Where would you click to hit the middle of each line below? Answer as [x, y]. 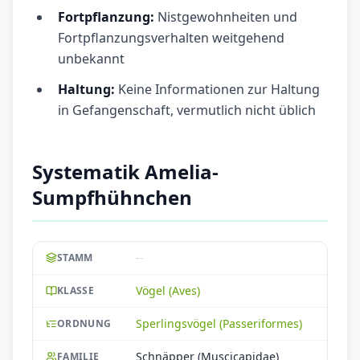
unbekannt [91, 59]
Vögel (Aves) [168, 291]
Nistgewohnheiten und [226, 17]
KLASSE [76, 291]
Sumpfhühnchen [112, 198]
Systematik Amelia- [125, 172]
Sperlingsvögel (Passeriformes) [219, 324]
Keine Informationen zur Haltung [217, 90]
